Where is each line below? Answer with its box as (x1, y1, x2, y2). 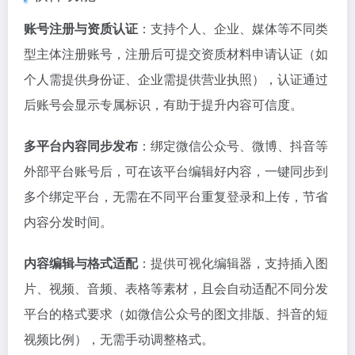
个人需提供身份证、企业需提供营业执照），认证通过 (24, 70, 328, 88)
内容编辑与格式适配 (24, 254, 138, 272)
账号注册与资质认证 (24, 19, 138, 37)
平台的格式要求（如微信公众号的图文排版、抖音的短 (24, 304, 328, 323)
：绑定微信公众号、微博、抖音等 (138, 136, 328, 155)
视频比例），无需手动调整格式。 (24, 330, 214, 348)
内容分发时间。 (24, 212, 113, 231)
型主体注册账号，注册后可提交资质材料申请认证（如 (24, 44, 328, 63)
